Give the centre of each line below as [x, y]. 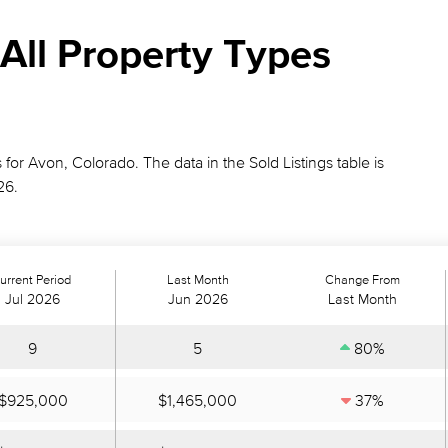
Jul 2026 [32, 299]
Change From [362, 279]
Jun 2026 [197, 299]
